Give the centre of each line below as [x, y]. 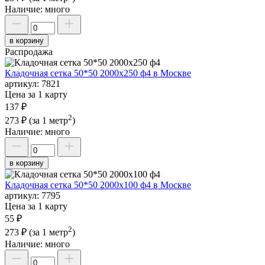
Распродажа [29, 52]
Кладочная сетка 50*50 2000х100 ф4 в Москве [98, 185]
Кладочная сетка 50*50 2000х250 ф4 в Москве [98, 73]
